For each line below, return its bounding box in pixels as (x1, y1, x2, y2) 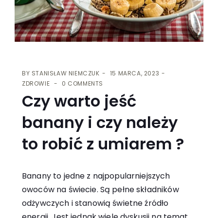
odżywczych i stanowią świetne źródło (22, 198, 169, 209)
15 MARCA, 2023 (109, 69, 160, 78)
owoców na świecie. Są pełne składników (22, 184, 179, 196)
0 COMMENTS (62, 79, 104, 88)
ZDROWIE (22, 79, 50, 88)
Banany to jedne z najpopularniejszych (22, 170, 170, 182)
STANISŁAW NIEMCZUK (31, 69, 100, 78)
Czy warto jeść (22, 90, 136, 112)
